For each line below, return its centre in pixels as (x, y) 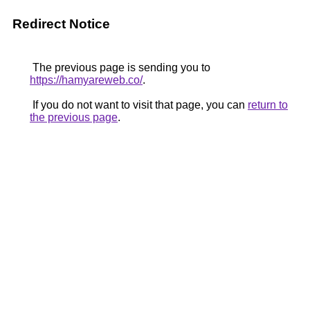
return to (268, 105)
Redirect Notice (61, 24)
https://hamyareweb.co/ (86, 80)
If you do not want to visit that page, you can (139, 105)
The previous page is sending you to (120, 67)
